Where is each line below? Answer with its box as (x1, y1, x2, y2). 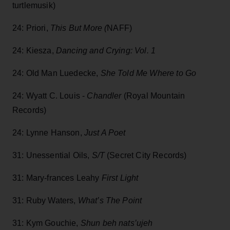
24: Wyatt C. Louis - (12, 91, 87, 101)
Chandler (87, 91, 122, 101)
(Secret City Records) (105, 151, 187, 160)
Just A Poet (84, 128, 126, 138)
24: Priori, (12, 24, 50, 33)
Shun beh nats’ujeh (80, 219, 153, 228)
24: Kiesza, (12, 46, 56, 55)
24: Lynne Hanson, (12, 128, 84, 138)
